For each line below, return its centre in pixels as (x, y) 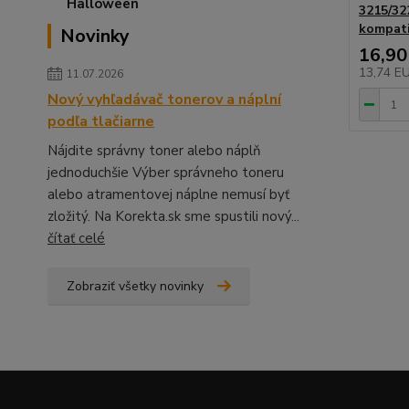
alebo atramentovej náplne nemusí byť (168, 194)
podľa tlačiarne (101, 121)
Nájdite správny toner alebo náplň (154, 151)
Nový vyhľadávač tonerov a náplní (164, 100)
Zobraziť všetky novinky (135, 286)
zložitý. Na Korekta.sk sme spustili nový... (173, 216)
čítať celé (76, 238)
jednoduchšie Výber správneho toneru (166, 173)
